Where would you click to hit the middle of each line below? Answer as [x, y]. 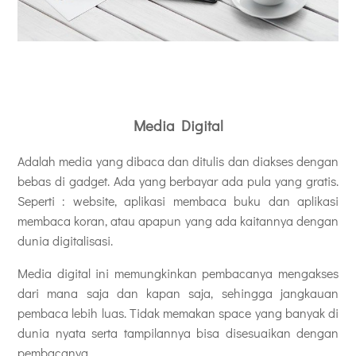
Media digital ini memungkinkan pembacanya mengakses [178, 273]
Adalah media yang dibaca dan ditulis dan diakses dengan [178, 161]
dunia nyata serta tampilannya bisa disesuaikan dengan [178, 333]
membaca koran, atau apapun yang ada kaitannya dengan [178, 221]
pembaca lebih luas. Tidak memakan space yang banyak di [178, 313]
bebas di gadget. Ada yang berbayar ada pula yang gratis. [178, 181]
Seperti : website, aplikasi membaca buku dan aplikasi [178, 201]
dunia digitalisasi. [65, 241]
